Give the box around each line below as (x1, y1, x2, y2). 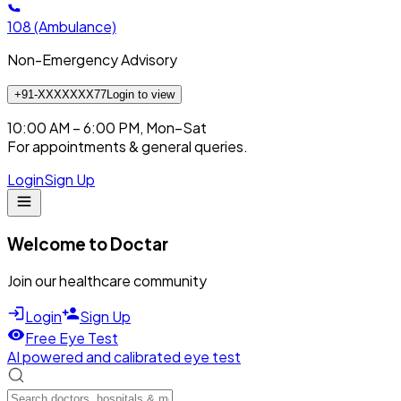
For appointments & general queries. (7, 137, 248, 157)
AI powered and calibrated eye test (7, 346, 241, 366)
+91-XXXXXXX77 (14, 88, 107, 102)
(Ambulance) (34, 17, 116, 37)
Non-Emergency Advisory (7, 50, 177, 70)
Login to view (107, 88, 175, 102)
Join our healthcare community (7, 270, 207, 290)
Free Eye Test (25, 328, 118, 347)
